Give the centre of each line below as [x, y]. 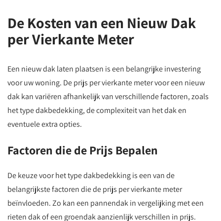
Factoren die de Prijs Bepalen [83, 150]
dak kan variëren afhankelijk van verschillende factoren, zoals [108, 96]
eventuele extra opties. [45, 124]
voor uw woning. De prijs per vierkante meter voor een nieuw [106, 83]
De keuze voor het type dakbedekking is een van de [91, 175]
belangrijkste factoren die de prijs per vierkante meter [95, 189]
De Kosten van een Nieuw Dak [102, 23]
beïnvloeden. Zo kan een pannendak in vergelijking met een [106, 203]
